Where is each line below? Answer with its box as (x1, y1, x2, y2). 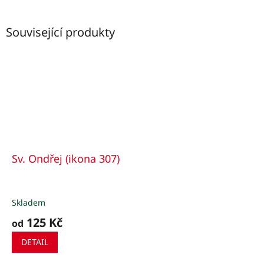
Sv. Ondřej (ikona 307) (12, 151, 120, 166)
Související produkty (6, 24, 115, 41)
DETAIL (21, 236, 48, 248)
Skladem (12, 197, 45, 209)
